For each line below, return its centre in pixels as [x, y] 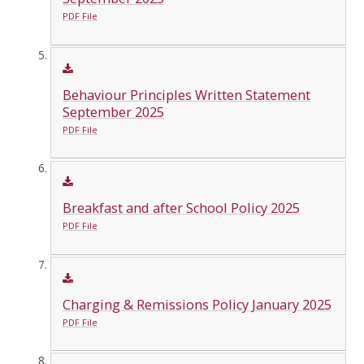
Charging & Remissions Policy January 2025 [197, 304]
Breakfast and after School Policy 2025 [181, 208]
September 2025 [113, 112]
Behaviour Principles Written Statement [186, 95]
